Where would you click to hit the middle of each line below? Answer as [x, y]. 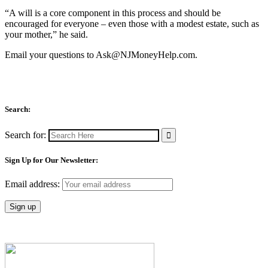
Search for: [25, 135]
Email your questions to [50, 55]
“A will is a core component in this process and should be [113, 13]
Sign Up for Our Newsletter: [51, 160]
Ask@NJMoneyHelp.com [145, 55]
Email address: [33, 184]
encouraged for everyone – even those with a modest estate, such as [132, 24]
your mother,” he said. [46, 35]
